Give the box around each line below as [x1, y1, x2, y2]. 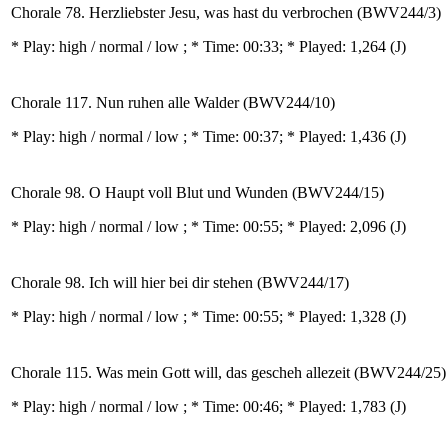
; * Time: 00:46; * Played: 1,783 [183, 398, 390, 415]
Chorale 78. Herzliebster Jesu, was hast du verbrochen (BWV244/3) [11, 4, 441, 21]
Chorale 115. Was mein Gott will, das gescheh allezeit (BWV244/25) [11, 364, 446, 381]
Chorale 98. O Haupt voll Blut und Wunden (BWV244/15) [11, 184, 384, 201]
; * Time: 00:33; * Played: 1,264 [183, 38, 390, 55]
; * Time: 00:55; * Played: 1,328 [183, 308, 390, 325]
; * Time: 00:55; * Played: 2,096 [183, 218, 390, 235]
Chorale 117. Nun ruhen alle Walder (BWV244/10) [11, 94, 335, 111]
